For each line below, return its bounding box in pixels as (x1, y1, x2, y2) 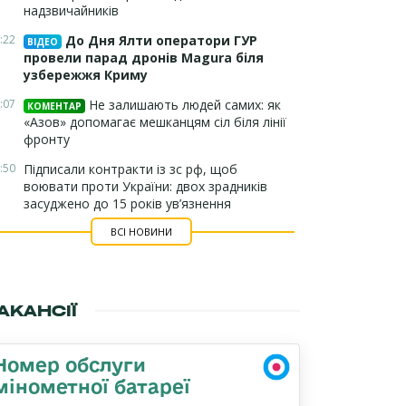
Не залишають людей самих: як (85, 96, 281, 113)
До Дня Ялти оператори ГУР (62, 32, 257, 49)
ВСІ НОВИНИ (110, 225, 172, 238)
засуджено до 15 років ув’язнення (24, 195, 231, 212)
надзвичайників (24, 2, 119, 19)
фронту (24, 130, 70, 148)
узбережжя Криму (24, 66, 148, 83)
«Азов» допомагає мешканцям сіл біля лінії (24, 113, 286, 130)
